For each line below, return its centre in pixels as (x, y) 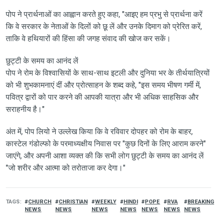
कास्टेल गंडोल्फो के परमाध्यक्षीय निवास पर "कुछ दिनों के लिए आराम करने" (106, 143)
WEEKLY (105, 201)
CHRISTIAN (73, 201)
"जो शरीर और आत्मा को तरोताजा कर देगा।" (65, 168)
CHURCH (40, 201)
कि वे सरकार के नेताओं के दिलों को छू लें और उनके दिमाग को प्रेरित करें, (104, 26)
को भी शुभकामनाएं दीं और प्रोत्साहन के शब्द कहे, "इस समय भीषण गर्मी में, (103, 85)
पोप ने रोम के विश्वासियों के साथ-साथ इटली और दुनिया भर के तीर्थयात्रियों (108, 73)
